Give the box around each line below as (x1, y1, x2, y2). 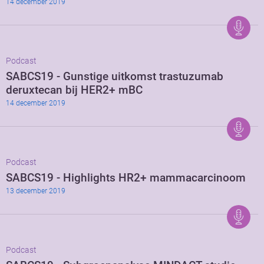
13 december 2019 (6, 187, 65, 196)
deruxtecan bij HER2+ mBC (6, 83, 143, 97)
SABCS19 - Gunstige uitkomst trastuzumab (6, 70, 223, 84)
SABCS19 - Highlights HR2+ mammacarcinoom (6, 171, 246, 185)
